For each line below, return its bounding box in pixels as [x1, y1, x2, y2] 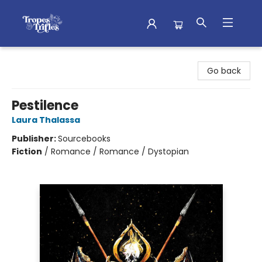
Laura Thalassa [12, 114, 80, 126]
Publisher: [12, 133, 58, 144]
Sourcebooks [58, 133, 111, 144]
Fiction [12, 146, 42, 157]
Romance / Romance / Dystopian [51, 146, 189, 157]
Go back [207, 65, 241, 77]
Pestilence [12, 96, 78, 115]
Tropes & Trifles [9, 52, 73, 64]
